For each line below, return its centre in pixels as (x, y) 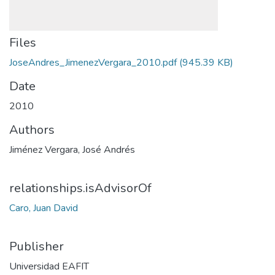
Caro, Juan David (44, 208)
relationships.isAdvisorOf (80, 188)
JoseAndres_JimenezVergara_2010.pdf (93, 63)
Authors (32, 130)
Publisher (37, 246)
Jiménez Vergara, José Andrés (72, 150)
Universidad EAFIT (49, 266)
